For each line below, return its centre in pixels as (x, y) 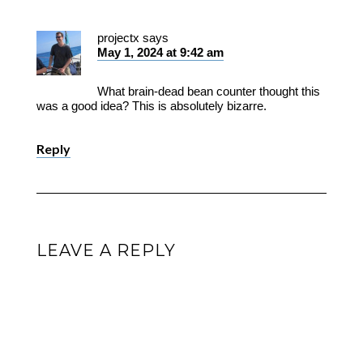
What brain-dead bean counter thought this (208, 91)
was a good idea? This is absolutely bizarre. (151, 105)
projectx (118, 37)
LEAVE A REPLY (106, 250)
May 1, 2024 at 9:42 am (160, 52)
